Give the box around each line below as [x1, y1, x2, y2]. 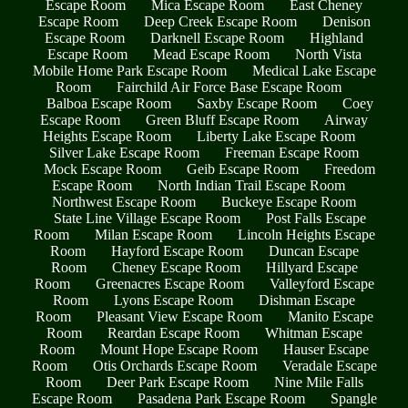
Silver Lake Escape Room [49, 144, 199, 160]
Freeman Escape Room [225, 144, 359, 160]
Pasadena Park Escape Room [137, 390, 305, 406]
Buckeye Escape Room [221, 193, 356, 209]
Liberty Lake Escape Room [196, 127, 355, 144]
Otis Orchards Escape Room [92, 357, 257, 373]
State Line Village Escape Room [53, 209, 240, 226]
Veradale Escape [281, 357, 377, 373]
